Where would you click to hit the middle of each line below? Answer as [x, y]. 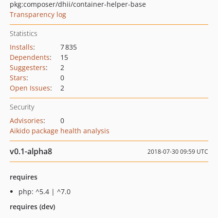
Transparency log [38, 14]
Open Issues [30, 88]
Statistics [24, 33]
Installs [21, 47]
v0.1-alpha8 [31, 151]
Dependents [30, 57]
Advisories [27, 120]
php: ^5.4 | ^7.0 [45, 191]
